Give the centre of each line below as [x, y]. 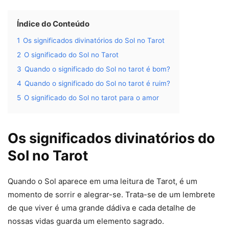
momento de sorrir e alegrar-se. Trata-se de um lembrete [111, 195]
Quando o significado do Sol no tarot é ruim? [97, 84]
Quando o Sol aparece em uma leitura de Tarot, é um [102, 181]
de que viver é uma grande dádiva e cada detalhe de [102, 208]
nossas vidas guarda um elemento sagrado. [86, 221]
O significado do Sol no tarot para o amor [91, 98]
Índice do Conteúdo [53, 24]
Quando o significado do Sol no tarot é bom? [97, 69]
